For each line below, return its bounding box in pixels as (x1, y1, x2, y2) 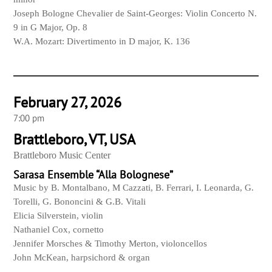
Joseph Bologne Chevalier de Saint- (13, 8, 149, 19)
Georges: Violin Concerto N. (149, 8, 257, 19)
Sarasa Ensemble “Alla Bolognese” (13, 168, 174, 182)
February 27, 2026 (13, 93, 122, 112)
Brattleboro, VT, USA (13, 130, 136, 149)
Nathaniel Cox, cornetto (13, 225, 104, 235)
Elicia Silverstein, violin (13, 211, 104, 221)
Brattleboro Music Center (13, 150, 111, 161)
